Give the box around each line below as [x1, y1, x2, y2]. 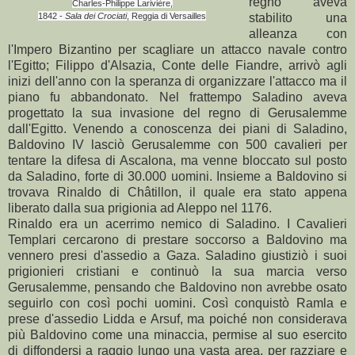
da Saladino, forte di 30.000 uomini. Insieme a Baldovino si [8, 169, 347, 183]
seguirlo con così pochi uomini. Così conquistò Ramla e [8, 296, 347, 310]
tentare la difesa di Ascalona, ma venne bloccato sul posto [8, 153, 347, 167]
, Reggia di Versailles [127, 10, 206, 21]
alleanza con [248, 26, 347, 40]
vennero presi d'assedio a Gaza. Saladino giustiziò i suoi [8, 248, 347, 262]
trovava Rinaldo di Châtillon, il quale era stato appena [8, 185, 347, 199]
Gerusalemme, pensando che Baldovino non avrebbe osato [8, 280, 347, 294]
